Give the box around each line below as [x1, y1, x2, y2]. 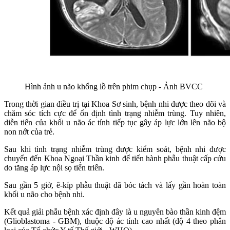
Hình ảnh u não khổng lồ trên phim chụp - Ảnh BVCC [25, 82, 203, 91]
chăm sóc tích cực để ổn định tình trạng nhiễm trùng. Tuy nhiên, [4, 109, 226, 118]
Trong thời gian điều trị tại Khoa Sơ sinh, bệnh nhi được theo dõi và [4, 100, 226, 109]
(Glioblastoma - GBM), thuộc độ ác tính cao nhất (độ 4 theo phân [4, 217, 226, 226]
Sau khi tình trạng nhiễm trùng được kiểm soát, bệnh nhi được [4, 145, 226, 154]
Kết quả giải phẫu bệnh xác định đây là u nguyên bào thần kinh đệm [4, 207, 226, 217]
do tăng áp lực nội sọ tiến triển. [4, 163, 104, 172]
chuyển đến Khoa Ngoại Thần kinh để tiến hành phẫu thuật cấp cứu [4, 154, 226, 163]
